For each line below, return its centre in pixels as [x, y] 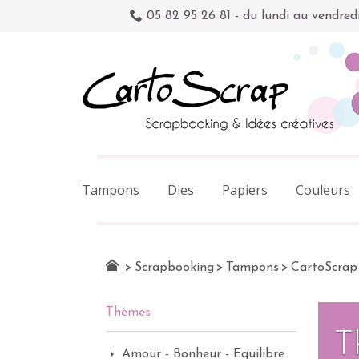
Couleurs [323, 190]
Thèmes [128, 313]
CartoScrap [324, 268]
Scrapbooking [174, 268]
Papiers [245, 190]
